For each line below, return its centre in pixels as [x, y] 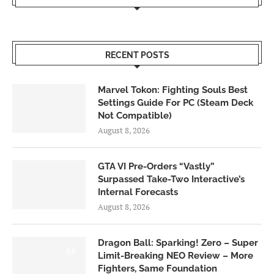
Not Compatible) [135, 115]
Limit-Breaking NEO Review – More [176, 255]
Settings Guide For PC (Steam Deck [176, 102]
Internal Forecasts [138, 192]
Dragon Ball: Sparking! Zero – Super [178, 243]
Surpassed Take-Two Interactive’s [171, 179]
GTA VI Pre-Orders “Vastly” [156, 166]
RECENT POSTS [137, 55]
